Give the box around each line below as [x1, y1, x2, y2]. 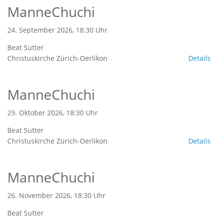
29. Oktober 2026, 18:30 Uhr [7, 108, 98, 117]
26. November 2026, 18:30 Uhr [7, 190, 106, 200]
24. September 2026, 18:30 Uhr [7, 25, 108, 35]
